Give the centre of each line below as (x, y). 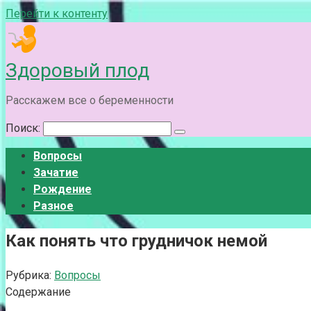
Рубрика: (28, 275)
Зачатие (56, 173)
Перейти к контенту (57, 14)
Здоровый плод (77, 70)
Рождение (62, 189)
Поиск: (24, 128)
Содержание (38, 292)
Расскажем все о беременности (90, 100)
